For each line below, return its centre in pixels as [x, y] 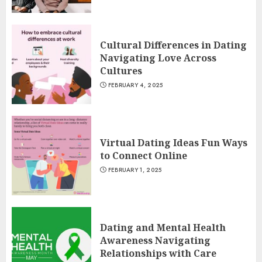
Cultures [121, 71]
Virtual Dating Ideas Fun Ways [174, 143]
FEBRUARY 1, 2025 [135, 170]
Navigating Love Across [158, 58]
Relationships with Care [158, 253]
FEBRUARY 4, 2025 [135, 85]
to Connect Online [144, 156]
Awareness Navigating [155, 240]
